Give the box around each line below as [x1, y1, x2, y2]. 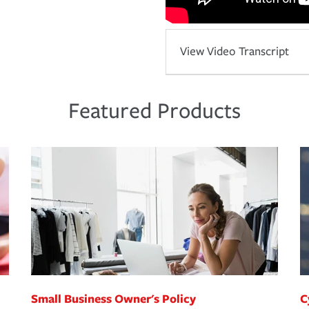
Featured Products [68, 98, 241, 125]
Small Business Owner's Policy [31, 290, 196, 307]
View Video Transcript [180, 44, 289, 59]
